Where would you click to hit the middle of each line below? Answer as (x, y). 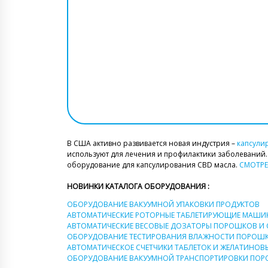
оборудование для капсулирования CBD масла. (153, 165)
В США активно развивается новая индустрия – (152, 143)
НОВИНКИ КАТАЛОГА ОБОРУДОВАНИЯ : (138, 186)
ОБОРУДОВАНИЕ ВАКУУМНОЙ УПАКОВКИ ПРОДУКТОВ (163, 204)
